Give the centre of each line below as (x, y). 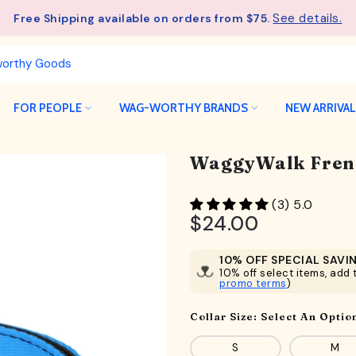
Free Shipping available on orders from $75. (143, 18)
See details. (308, 18)
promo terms (253, 283)
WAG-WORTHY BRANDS (183, 108)
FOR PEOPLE (47, 108)
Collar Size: (225, 316)
